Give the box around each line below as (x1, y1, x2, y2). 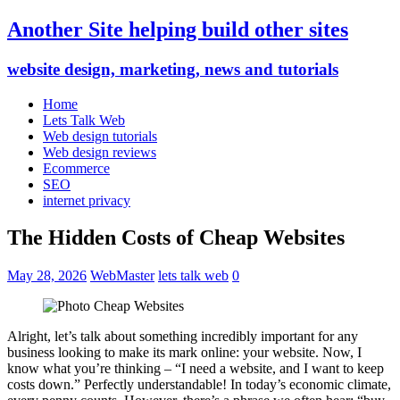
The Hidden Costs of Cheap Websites (7, 226, 345, 250)
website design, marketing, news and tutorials (7, 59, 338, 79)
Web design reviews (43, 144, 156, 160)
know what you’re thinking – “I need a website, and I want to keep (7, 361, 384, 377)
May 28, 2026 (7, 268, 87, 284)
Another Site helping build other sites (7, 17, 348, 41)
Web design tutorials (43, 128, 157, 144)
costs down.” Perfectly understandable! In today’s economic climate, (7, 377, 391, 393)
